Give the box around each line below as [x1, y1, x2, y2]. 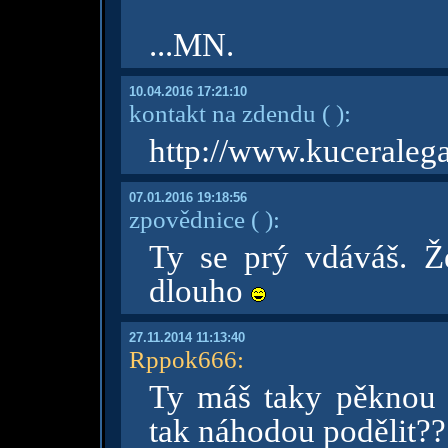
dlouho [148, 273, 251, 309]
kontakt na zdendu [128, 99, 316, 127]
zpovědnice [128, 205, 245, 233]
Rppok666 [128, 345, 237, 373]
